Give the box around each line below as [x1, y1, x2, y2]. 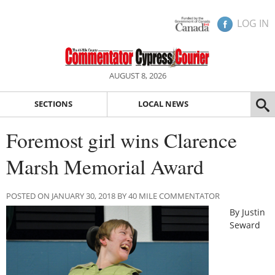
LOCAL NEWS [137, 98, 188, 110]
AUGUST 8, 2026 [109, 70, 166, 81]
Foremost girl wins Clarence [6, 126, 237, 153]
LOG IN [237, 17, 269, 30]
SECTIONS [34, 98, 72, 110]
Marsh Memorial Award [6, 152, 204, 180]
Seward [230, 219, 261, 231]
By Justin [230, 206, 266, 218]
